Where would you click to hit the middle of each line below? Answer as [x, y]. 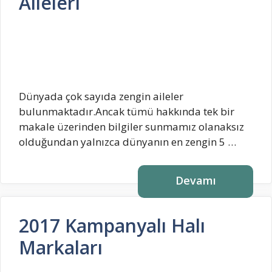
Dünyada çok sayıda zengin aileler [101, 97]
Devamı [195, 180]
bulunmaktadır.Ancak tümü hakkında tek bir [127, 112]
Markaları [61, 247]
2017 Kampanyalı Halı [112, 225]
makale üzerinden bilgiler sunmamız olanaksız [131, 127]
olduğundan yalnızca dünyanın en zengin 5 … [127, 142]
